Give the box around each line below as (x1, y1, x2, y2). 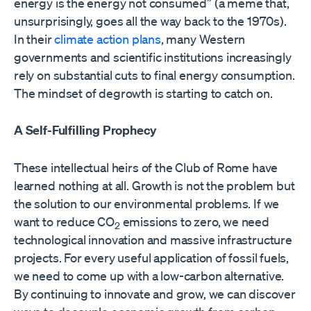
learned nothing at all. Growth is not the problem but (14, 178, 295, 194)
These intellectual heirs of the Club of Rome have (14, 160, 278, 176)
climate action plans (54, 31, 161, 47)
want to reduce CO (14, 214, 115, 230)
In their (14, 31, 55, 47)
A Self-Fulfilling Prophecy (14, 122, 156, 139)
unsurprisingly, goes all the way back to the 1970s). (14, 13, 287, 29)
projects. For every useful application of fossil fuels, (14, 250, 289, 266)
